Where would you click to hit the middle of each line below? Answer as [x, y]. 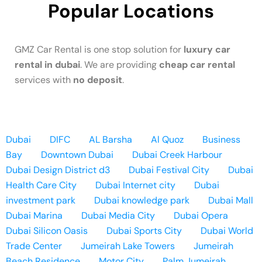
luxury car [207, 49]
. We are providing [120, 64]
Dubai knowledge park [142, 200]
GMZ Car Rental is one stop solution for [99, 49]
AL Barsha [111, 139]
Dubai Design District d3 [58, 170]
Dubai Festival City [169, 170]
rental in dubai [47, 64]
